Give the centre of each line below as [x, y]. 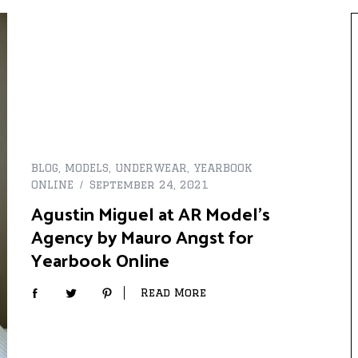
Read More [173, 293]
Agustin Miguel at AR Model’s [151, 213]
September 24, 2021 [149, 185]
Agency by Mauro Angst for [142, 237]
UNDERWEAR [151, 168]
